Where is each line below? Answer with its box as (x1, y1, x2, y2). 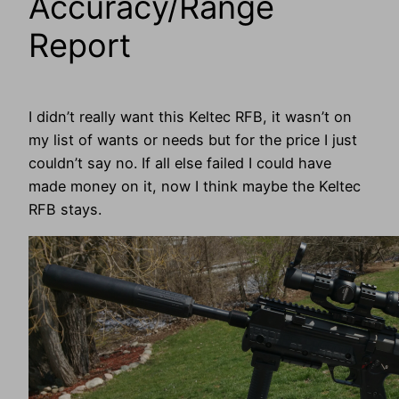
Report (28, 26, 131, 66)
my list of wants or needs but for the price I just (28, 131, 357, 150)
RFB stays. (28, 200, 102, 219)
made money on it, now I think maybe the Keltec (28, 177, 361, 196)
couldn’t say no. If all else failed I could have (28, 154, 331, 173)
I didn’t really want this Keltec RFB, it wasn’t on (28, 108, 352, 126)
